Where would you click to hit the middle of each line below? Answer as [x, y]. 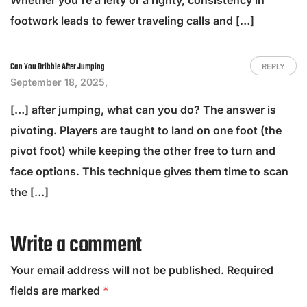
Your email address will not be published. [117, 270]
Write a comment [76, 245]
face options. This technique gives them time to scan [149, 171]
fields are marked [57, 290]
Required [249, 270]
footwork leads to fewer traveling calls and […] [132, 20]
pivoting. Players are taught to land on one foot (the [146, 130]
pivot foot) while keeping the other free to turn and [143, 150]
